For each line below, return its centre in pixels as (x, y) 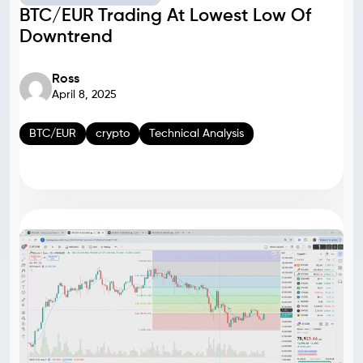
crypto (113, 134)
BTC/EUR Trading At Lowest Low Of (165, 16)
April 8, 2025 (84, 95)
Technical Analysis (196, 134)
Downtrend (66, 37)
